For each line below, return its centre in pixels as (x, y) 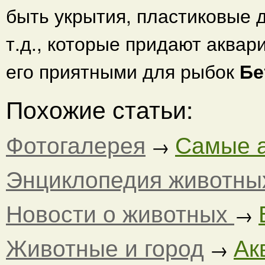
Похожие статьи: (99, 109)
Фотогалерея (76, 144)
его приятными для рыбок (123, 71)
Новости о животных (120, 212)
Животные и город (105, 247)
